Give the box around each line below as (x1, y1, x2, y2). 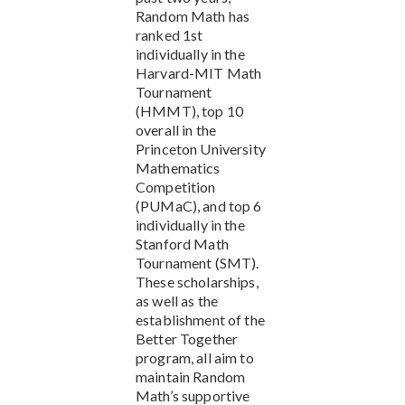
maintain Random (136, 367, 246, 385)
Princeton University (136, 139, 266, 157)
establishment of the (136, 310, 265, 328)
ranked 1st (136, 25, 203, 43)
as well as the (136, 291, 218, 309)
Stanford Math (136, 234, 229, 252)
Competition (136, 177, 216, 195)
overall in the (136, 120, 216, 138)
